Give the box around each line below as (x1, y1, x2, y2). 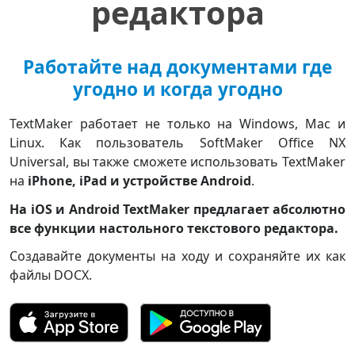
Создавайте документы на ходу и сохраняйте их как (10, 247, 345, 265)
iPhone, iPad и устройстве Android (28, 172, 251, 190)
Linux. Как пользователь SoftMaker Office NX (10, 134, 345, 152)
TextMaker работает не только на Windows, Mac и (10, 115, 345, 133)
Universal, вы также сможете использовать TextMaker (10, 153, 345, 171)
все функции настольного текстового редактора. (10, 219, 338, 237)
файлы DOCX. (10, 266, 92, 284)
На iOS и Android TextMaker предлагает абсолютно (10, 200, 345, 218)
